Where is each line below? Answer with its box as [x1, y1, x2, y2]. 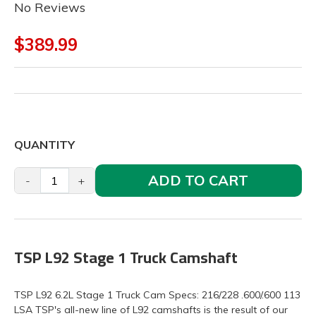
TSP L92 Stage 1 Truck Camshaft [14, 243, 238, 272]
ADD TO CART [148, 171, 249, 189]
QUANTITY [14, 138, 75, 152]
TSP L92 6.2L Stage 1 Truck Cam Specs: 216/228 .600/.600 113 [14, 288, 300, 301]
